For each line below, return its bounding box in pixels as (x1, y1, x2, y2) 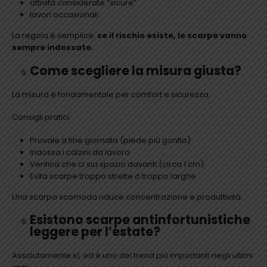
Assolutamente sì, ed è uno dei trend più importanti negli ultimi (12, 250, 253, 262)
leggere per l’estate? (29, 223, 160, 241)
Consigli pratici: (12, 111, 71, 123)
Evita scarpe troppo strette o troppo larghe (29, 170, 196, 182)
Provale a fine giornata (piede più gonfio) (29, 134, 191, 146)
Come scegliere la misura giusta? (29, 62, 241, 79)
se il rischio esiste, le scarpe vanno (97, 30, 247, 42)
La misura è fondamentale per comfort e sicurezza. (12, 88, 210, 100)
